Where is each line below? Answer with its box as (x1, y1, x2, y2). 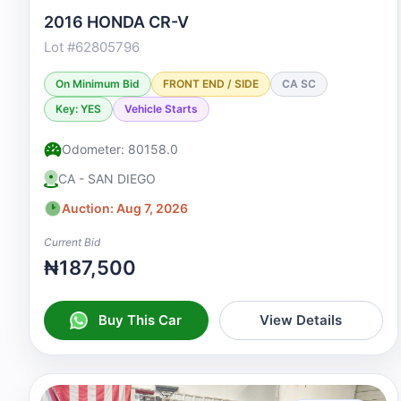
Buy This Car (98, 311, 183, 328)
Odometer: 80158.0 (62, 141, 178, 157)
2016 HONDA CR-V (44, 13, 189, 31)
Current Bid (44, 235, 100, 249)
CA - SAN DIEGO (58, 171, 156, 186)
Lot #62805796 (44, 38, 140, 55)
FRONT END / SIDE (163, 77, 259, 90)
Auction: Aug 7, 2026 (62, 200, 188, 216)
